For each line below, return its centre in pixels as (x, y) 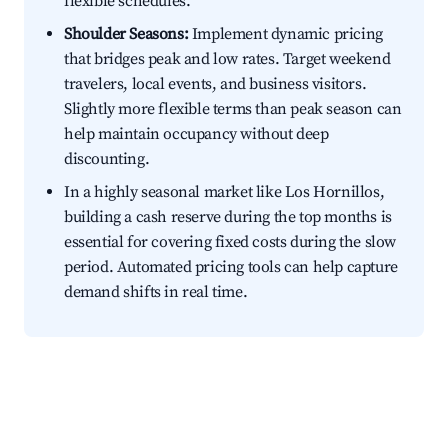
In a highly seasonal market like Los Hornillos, (224, 192)
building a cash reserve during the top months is (228, 217)
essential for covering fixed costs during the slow (230, 242)
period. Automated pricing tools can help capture (231, 267)
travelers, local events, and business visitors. (215, 84)
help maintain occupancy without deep (196, 134)
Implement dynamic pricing (285, 34)
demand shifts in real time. (156, 292)
